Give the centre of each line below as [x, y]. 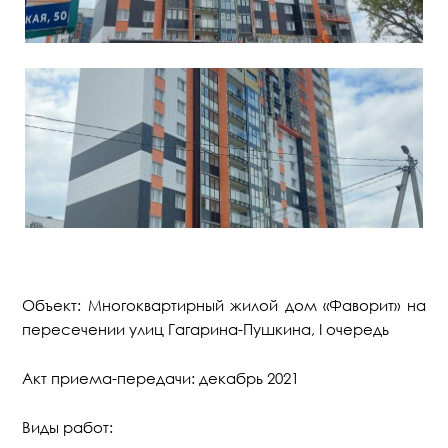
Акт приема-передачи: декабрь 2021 [161, 378]
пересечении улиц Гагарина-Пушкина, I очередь [206, 329]
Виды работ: [68, 427]
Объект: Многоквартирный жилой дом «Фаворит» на [224, 305]
